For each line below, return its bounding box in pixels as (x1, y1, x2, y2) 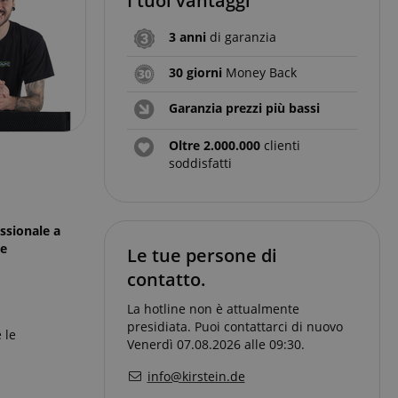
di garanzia (206, 28, 276, 45)
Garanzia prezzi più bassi (169, 99, 320, 116)
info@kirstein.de (147, 367, 245, 385)
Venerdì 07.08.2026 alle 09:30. (127, 335, 305, 353)
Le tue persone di (127, 243, 277, 267)
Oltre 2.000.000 (169, 136, 260, 154)
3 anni (169, 28, 206, 45)
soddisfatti (169, 154, 232, 171)
